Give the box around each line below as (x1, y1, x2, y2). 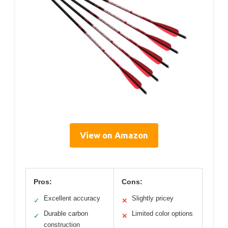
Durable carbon (44, 209, 88, 217)
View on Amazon (80, 130, 148, 140)
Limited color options (132, 209, 193, 217)
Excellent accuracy (44, 194, 100, 202)
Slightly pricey (132, 194, 174, 202)
